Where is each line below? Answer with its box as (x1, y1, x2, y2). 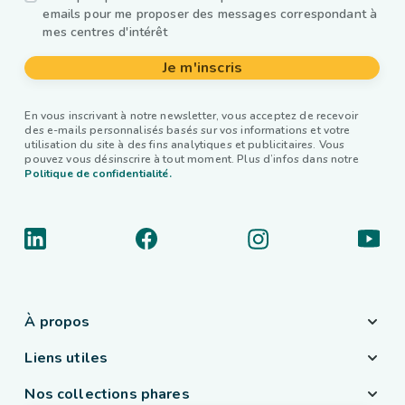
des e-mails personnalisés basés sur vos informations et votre (24, 123, 351, 137)
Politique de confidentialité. (24, 166, 172, 181)
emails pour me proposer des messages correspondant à (42, 5, 378, 23)
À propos (24, 312, 90, 332)
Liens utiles (24, 348, 108, 368)
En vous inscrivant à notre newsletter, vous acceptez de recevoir (24, 108, 359, 123)
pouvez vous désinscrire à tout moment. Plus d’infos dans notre (24, 152, 359, 166)
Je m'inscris (162, 58, 243, 78)
